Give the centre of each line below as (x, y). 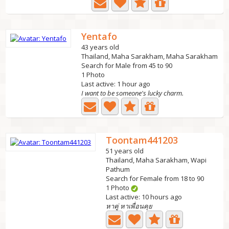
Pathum (118, 169)
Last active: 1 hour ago (116, 84)
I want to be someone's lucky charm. (133, 93)
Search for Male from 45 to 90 (127, 65)
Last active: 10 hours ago (144, 197)
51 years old (125, 151)
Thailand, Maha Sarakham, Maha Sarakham (150, 56)
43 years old (100, 47)
